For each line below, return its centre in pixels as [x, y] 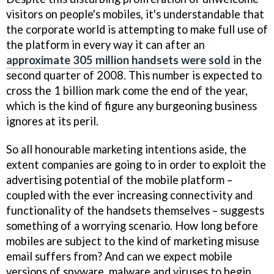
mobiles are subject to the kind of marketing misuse [133, 241]
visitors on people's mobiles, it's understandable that [135, 14]
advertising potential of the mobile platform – [119, 180]
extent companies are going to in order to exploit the [136, 165]
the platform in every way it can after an [106, 44]
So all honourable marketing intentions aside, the [126, 150]
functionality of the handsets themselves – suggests [135, 211]
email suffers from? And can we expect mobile [119, 257]
